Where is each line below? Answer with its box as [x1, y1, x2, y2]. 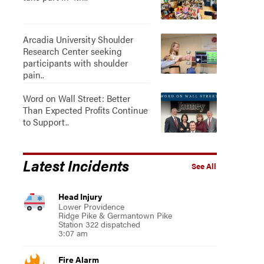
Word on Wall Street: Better [22, 91, 130, 105]
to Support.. [22, 115, 69, 128]
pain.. [22, 68, 44, 81]
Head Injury [58, 190, 102, 202]
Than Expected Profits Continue [22, 103, 148, 117]
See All [191, 161, 216, 171]
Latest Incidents [22, 154, 129, 176]
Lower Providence [58, 200, 124, 212]
